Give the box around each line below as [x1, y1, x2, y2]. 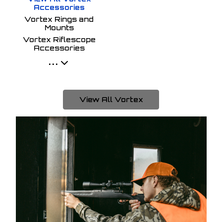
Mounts [44, 23, 74, 32]
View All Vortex [79, 95, 143, 104]
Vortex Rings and [24, 14, 94, 23]
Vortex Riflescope [22, 35, 96, 44]
